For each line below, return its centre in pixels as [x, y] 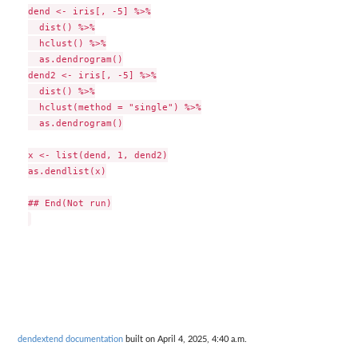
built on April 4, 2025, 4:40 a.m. [185, 340]
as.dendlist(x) [67, 171]
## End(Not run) [70, 203]
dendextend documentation [70, 340]
